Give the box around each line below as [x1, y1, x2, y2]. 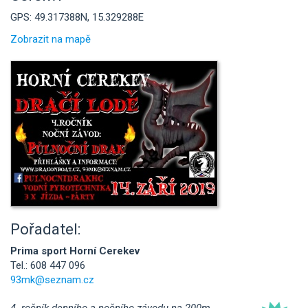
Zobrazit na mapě [10, 32, 91, 45]
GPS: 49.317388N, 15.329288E [10, 11, 144, 23]
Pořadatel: [10, 219, 81, 238]
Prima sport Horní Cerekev [10, 245, 140, 257]
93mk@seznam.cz [10, 274, 94, 286]
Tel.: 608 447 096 [10, 259, 85, 272]
